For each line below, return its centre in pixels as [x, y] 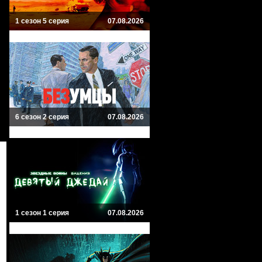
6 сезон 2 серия [42, 117]
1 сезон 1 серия [42, 213]
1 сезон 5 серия [42, 21]
